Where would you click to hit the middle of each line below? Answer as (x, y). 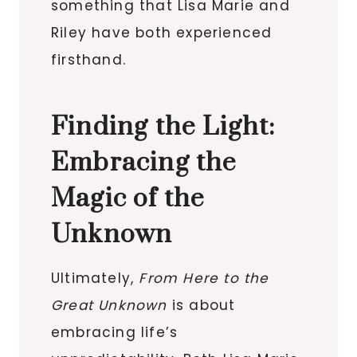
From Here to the (204, 278)
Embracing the (144, 163)
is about (201, 305)
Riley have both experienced (162, 32)
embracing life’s (115, 332)
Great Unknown (109, 305)
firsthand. (88, 59)
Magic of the (128, 198)
